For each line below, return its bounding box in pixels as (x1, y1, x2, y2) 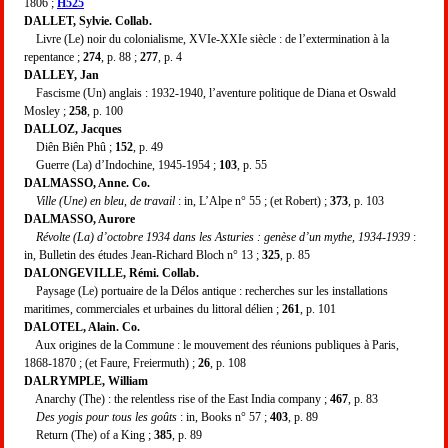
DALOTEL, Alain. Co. (24, 319, 140, 334)
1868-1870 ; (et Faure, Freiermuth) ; (24, 355, 198, 370)
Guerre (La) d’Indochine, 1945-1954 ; (24, 157, 219, 172)
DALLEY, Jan (24, 67, 99, 82)
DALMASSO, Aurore (24, 211, 135, 226)
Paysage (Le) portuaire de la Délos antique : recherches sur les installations (24, 283, 388, 298)
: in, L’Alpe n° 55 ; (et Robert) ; (175, 193, 330, 208)
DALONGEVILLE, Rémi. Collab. (24, 265, 199, 280)
